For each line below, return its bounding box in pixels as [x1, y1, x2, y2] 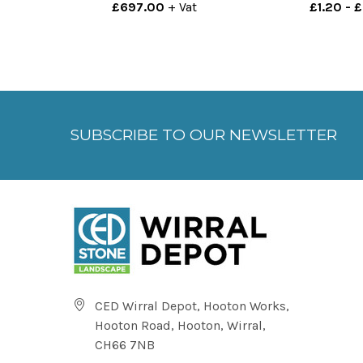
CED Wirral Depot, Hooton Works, [95, 297, 289, 314]
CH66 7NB [95, 336, 155, 352]
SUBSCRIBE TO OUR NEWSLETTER [70, 126, 337, 145]
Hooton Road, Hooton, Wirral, [95, 317, 266, 333]
